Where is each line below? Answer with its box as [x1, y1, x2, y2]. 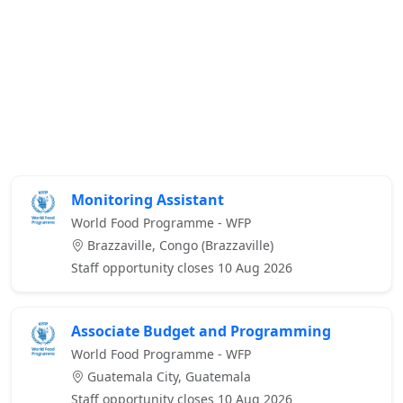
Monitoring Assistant [71, 190, 224, 210]
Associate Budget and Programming [71, 321, 331, 342]
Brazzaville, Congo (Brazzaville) [84, 237, 273, 255]
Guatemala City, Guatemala [84, 368, 251, 386]
